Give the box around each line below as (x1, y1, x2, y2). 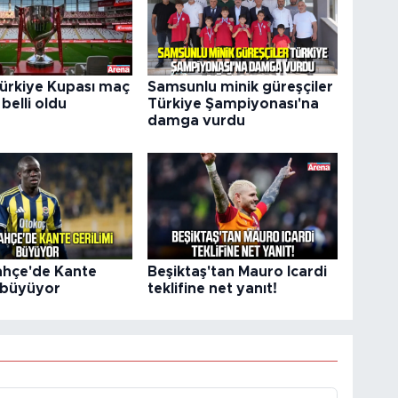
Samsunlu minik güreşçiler (147, 80, 334, 95)
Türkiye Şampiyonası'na (147, 97, 320, 112)
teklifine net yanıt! (147, 281, 278, 296)
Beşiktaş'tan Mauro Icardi (147, 264, 328, 279)
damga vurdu (147, 114, 246, 129)
